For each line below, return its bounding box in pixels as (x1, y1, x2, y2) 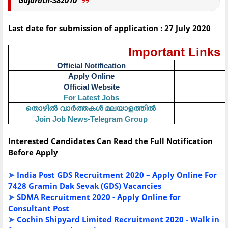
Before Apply (8, 147, 60, 158)
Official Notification (57, 61, 126, 70)
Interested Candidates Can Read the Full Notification (8, 136, 213, 147)
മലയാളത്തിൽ (104, 104, 156, 113)
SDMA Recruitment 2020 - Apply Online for (17, 192, 181, 203)
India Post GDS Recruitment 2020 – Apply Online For (17, 169, 217, 180)
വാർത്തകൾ (59, 104, 103, 113)
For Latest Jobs (64, 93, 119, 102)
